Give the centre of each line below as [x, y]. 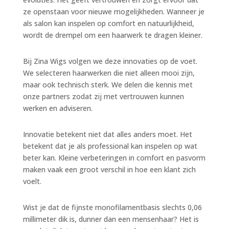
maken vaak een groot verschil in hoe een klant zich [109, 169]
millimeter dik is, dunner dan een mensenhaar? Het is [111, 219]
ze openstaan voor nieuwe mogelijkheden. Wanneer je [113, 11]
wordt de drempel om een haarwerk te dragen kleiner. [112, 35]
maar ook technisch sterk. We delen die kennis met [108, 84]
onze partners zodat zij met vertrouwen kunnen [103, 96]
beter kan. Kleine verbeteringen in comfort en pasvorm [114, 157]
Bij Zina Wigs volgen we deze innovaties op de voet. [110, 61]
